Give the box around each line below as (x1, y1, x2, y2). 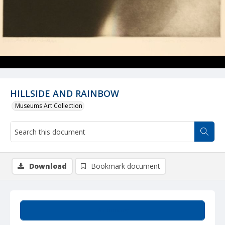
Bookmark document (91, 161, 160, 171)
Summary (97, 206, 128, 214)
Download (29, 161, 67, 171)
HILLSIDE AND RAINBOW (10, 87, 119, 99)
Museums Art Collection (15, 101, 82, 110)
